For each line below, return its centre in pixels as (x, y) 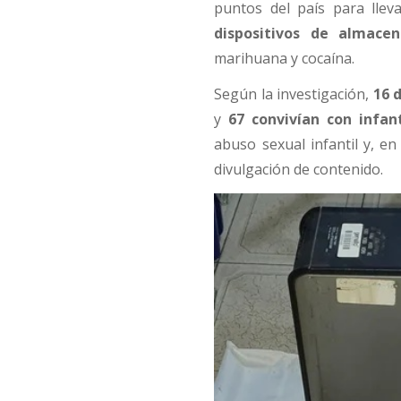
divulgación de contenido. (299, 170)
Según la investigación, (294, 94)
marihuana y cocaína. (285, 59)
